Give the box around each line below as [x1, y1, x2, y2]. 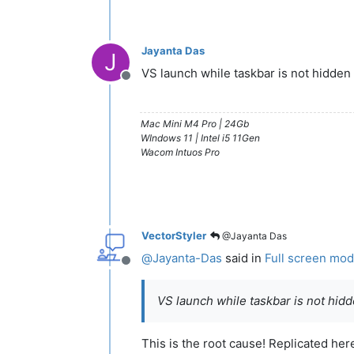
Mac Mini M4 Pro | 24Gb [141, 117, 249, 130]
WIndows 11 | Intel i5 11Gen [141, 131, 260, 144]
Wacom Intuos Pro [141, 145, 220, 158]
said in [222, 250, 265, 265]
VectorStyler [141, 229, 206, 243]
